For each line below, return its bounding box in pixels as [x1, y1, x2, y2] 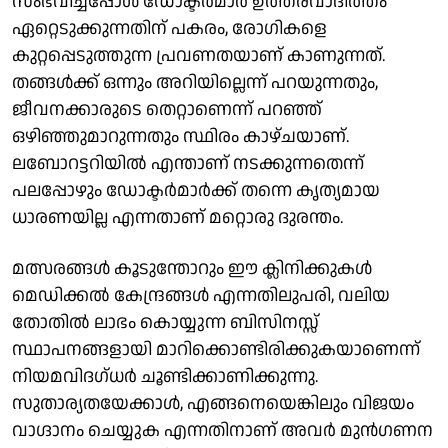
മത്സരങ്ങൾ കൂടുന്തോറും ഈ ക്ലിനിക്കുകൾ [12, 255, 372, 281]
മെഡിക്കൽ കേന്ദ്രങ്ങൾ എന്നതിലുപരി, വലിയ [12, 282, 390, 308]
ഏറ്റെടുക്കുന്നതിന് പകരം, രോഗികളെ [12, 15, 327, 41]
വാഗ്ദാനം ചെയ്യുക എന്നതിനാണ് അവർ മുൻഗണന [12, 417, 433, 443]
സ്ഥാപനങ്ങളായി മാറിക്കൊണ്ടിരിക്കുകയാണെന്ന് [12, 336, 420, 362]
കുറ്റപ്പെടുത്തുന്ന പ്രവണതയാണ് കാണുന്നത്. [12, 42, 385, 68]
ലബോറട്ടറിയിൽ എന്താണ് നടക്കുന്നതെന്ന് [12, 150, 364, 176]
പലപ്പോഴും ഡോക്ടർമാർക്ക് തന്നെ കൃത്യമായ [12, 177, 380, 203]
